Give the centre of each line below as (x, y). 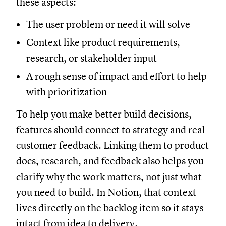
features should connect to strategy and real (111, 130)
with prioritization (67, 92)
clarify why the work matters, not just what (109, 177)
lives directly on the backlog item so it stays (110, 208)
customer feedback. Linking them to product (112, 145)
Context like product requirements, (103, 42)
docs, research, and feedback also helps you (110, 161)
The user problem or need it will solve (108, 24)
